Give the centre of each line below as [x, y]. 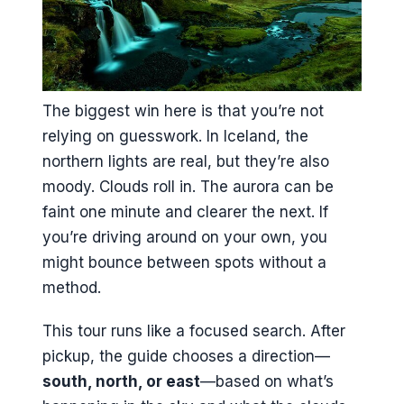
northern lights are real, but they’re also [186, 161]
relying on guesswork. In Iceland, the [175, 136]
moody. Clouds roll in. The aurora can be [188, 186]
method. [72, 287]
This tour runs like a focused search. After [194, 331]
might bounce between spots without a [184, 262]
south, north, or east [121, 382]
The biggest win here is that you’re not [183, 110]
